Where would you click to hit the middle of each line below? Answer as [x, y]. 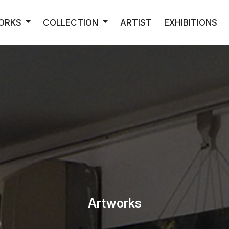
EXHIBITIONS [191, 22]
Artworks [114, 203]
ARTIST [136, 22]
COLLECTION [72, 22]
